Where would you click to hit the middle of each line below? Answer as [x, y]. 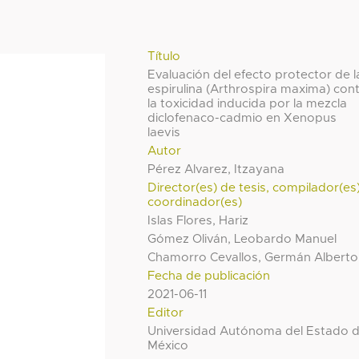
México [168, 345]
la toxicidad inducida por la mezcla [248, 103]
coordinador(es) [195, 202]
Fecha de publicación [209, 276]
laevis [164, 132]
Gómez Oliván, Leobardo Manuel [242, 239]
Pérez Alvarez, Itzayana [216, 169]
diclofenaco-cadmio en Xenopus [242, 118]
